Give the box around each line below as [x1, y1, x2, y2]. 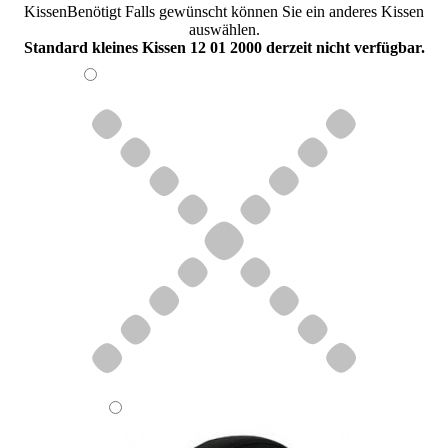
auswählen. [188, 21, 260, 39]
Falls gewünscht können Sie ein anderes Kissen [125, 3, 424, 21]
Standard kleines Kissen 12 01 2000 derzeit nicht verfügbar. [23, 39, 425, 57]
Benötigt [67, 3, 121, 21]
